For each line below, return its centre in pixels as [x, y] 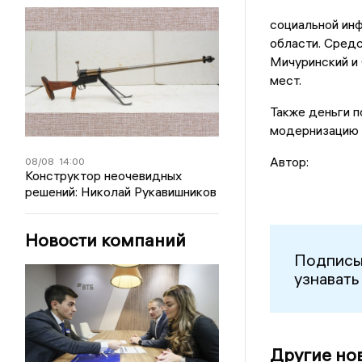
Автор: [289, 162]
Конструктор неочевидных [104, 175]
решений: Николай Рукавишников [121, 192]
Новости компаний [106, 240]
